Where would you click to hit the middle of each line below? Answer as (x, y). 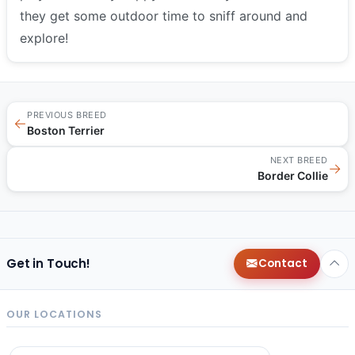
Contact (282, 263)
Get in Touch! (49, 263)
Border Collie (293, 175)
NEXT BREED (299, 160)
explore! (44, 38)
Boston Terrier (66, 130)
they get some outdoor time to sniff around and (164, 15)
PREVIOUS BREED (67, 115)
